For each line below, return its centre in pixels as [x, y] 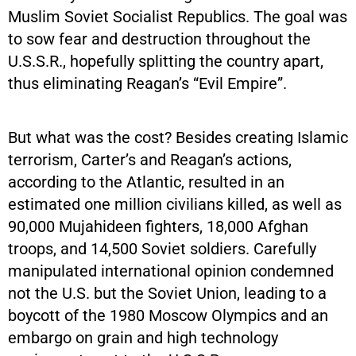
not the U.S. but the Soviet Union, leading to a [167, 293]
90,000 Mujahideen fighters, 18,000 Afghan [158, 226]
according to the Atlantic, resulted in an [146, 182]
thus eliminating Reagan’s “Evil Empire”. [147, 83]
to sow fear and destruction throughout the [159, 39]
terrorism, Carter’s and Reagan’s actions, [150, 159]
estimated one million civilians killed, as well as [175, 204]
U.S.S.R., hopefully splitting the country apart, [166, 61]
